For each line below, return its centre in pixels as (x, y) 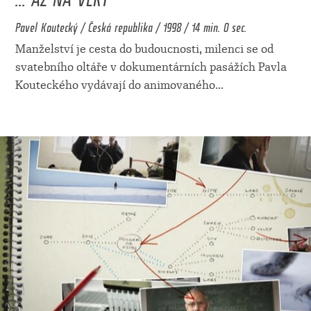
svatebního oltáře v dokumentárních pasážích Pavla (151, 67)
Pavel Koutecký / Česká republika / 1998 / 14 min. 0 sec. (131, 25)
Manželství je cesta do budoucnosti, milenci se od (144, 49)
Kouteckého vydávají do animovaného (115, 85)
